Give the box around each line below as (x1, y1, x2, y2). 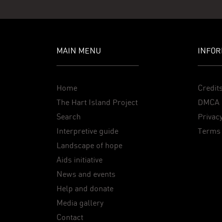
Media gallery (56, 198, 104, 208)
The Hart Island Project (56, 97, 138, 107)
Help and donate (56, 183, 113, 193)
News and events (56, 169, 115, 179)
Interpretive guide (56, 126, 118, 136)
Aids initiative (56, 155, 103, 165)
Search (56, 111, 81, 121)
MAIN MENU (56, 46, 101, 55)
